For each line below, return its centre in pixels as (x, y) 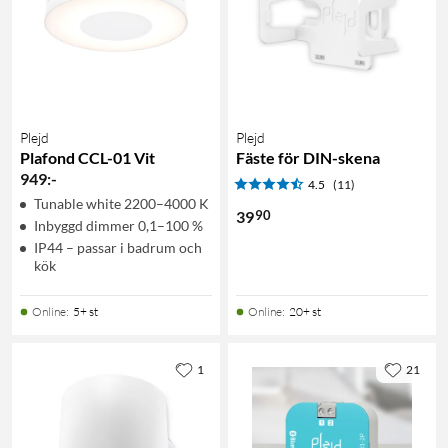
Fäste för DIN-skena (308, 157)
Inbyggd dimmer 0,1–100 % (118, 225)
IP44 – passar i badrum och (118, 247)
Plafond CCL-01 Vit (87, 157)
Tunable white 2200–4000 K (121, 203)
